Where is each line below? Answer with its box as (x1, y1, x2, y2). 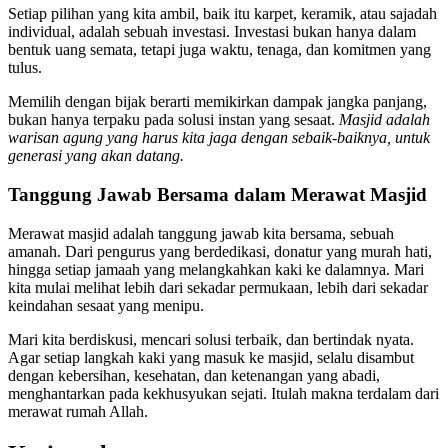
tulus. (8, 59, 42, 77)
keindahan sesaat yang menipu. (8, 296, 204, 314)
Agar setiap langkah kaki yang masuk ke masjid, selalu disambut (8, 348, 414, 366)
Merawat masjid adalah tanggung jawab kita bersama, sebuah (8, 224, 394, 242)
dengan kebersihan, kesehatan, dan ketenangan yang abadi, (8, 366, 380, 384)
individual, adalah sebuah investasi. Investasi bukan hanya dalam (8, 23, 416, 41)
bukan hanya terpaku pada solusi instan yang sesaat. (8, 111, 339, 129)
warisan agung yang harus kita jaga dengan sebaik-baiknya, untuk (8, 129, 430, 147)
